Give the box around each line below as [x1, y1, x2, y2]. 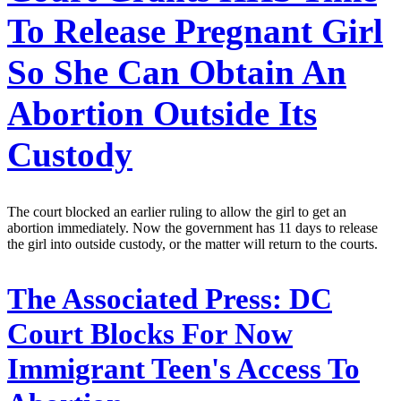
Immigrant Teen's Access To [7, 353, 360, 386]
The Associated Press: [7, 283, 282, 316]
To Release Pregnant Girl [7, 11, 383, 50]
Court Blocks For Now [7, 318, 293, 351]
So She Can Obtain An [7, 52, 346, 91]
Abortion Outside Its [7, 93, 317, 132]
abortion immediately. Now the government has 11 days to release [7, 220, 378, 236]
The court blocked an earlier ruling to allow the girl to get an [7, 204, 346, 220]
